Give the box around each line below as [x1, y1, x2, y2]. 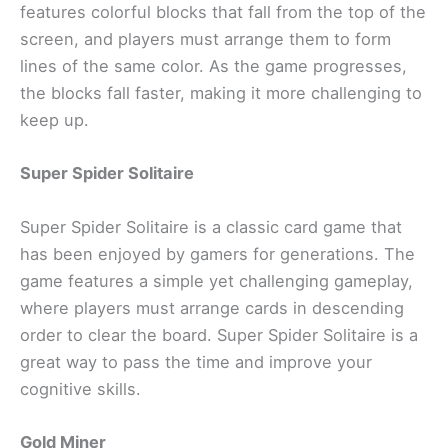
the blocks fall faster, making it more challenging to [20, 83, 422, 104]
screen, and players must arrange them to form [20, 29, 391, 50]
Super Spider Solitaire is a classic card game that [20, 216, 402, 237]
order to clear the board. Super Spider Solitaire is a [20, 324, 418, 345]
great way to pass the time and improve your [20, 351, 372, 372]
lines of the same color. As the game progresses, [20, 56, 407, 77]
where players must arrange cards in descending [20, 297, 404, 318]
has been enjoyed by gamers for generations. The [20, 243, 415, 264]
